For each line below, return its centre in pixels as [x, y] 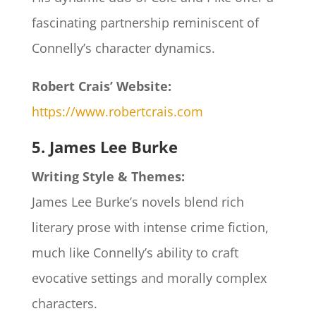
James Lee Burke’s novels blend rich [138, 202]
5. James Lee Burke [104, 147]
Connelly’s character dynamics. [123, 48]
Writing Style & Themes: [108, 177]
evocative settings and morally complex [149, 278]
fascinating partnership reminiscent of [145, 23]
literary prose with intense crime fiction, [150, 227]
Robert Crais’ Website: [101, 86]
